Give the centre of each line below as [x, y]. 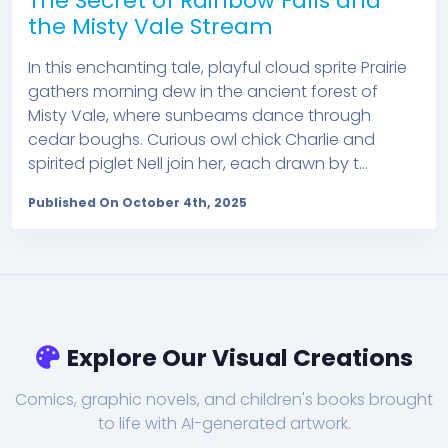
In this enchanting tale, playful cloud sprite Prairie [217, 68]
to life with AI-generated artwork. [224, 424]
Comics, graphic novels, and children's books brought [224, 400]
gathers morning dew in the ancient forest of [203, 92]
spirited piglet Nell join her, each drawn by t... [198, 164]
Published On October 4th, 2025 [137, 203]
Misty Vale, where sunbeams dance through [199, 116]
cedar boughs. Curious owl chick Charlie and [201, 140]
